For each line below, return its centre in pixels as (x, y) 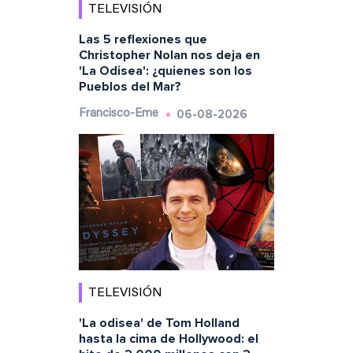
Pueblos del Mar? (130, 86)
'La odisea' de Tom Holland (159, 323)
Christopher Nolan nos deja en (169, 55)
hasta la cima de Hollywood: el (168, 339)
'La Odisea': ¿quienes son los (165, 71)
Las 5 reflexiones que (143, 39)
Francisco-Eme (118, 113)
